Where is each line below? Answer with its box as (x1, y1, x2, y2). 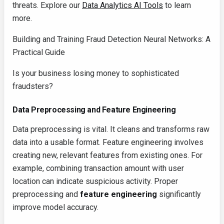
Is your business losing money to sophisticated (12, 68, 179, 78)
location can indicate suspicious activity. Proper (12, 176, 178, 186)
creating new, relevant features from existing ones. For (12, 150, 202, 160)
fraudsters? (12, 81, 53, 91)
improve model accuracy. (12, 202, 98, 212)
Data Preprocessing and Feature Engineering (12, 105, 176, 115)
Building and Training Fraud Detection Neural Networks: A (12, 34, 210, 44)
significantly (157, 189, 201, 199)
